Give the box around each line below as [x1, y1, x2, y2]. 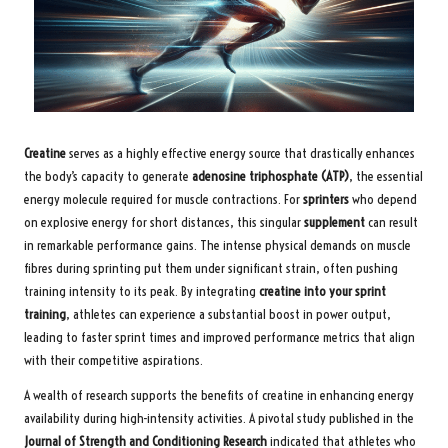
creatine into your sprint [259, 282, 386, 300]
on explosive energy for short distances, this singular [24, 213, 304, 231]
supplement [304, 213, 365, 231]
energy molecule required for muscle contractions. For [24, 190, 303, 208]
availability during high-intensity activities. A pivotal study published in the [24, 409, 414, 427]
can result [365, 213, 418, 231]
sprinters [303, 190, 349, 208]
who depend [349, 190, 417, 208]
